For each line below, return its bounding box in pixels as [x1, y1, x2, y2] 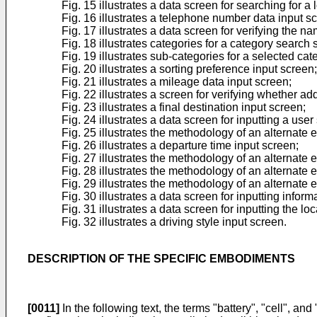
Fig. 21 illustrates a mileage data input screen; [62, 76, 292, 88]
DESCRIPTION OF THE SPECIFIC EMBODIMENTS [28, 253, 295, 265]
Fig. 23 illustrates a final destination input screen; [62, 101, 306, 113]
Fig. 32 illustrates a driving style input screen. [62, 216, 287, 228]
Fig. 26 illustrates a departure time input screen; [62, 139, 299, 151]
